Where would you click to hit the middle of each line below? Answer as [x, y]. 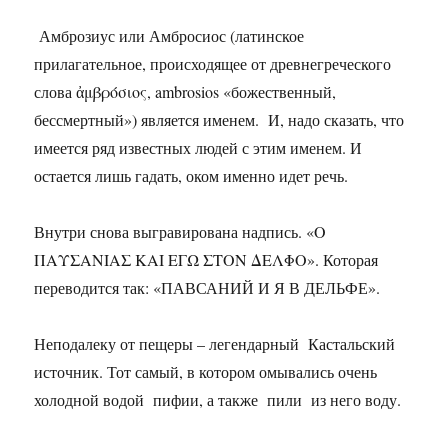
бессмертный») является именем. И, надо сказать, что [219, 120]
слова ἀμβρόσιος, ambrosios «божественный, [185, 92]
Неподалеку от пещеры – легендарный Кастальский [215, 344]
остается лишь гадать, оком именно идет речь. [191, 176]
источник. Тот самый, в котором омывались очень [206, 372]
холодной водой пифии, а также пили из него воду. [218, 400]
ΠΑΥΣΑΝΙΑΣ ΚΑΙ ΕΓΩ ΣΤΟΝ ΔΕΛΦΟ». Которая [206, 260]
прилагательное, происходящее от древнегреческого [213, 64]
